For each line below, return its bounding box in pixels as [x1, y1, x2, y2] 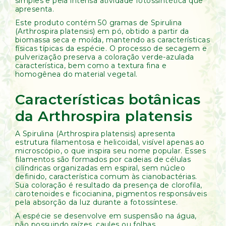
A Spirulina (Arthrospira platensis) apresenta [15, 129, 176, 138]
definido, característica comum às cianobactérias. [15, 172, 197, 181]
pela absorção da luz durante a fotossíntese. [15, 198, 178, 207]
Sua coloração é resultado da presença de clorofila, [15, 181, 202, 190]
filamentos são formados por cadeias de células [15, 155, 191, 164]
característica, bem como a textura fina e [15, 61, 167, 70]
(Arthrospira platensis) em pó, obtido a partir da [15, 27, 189, 36]
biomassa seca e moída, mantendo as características [15, 35, 210, 44]
